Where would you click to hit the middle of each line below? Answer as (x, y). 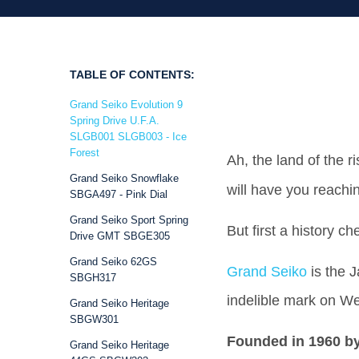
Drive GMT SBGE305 (120, 236)
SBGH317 (93, 278)
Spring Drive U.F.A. (115, 121)
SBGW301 (94, 319)
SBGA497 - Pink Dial (119, 194)
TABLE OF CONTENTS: (132, 75)
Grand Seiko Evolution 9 (126, 105)
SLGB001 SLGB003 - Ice (128, 137)
